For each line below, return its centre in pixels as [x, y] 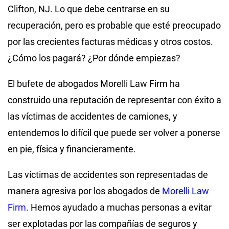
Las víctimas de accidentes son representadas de [108, 174]
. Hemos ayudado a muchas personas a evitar [119, 207]
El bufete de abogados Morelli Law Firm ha [94, 83]
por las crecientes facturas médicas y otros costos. [110, 41]
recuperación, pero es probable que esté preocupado [114, 25]
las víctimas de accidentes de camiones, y [93, 116]
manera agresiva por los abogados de [85, 191]
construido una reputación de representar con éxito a [114, 100]
